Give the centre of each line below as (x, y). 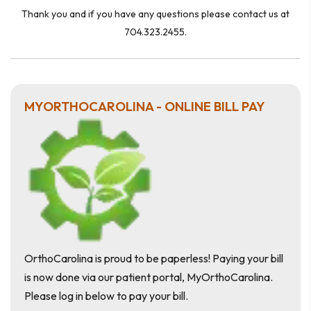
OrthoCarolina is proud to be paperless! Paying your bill (154, 258)
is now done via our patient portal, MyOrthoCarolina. (149, 277)
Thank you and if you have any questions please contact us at (155, 14)
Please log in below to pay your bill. (106, 296)
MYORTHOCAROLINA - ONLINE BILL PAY (145, 106)
